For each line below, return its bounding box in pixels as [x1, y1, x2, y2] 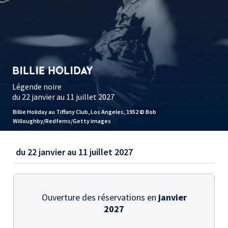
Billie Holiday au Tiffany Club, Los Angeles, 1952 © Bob [13, 108, 156, 116]
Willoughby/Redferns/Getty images [13, 117, 111, 125]
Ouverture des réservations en [41, 191, 158, 204]
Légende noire [12, 81, 62, 92]
